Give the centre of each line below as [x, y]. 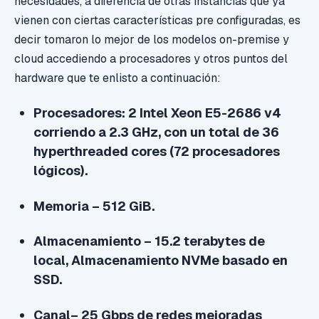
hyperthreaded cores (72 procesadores [157, 152]
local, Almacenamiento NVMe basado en [161, 261]
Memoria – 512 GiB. [94, 206]
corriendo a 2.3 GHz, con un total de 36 [157, 132]
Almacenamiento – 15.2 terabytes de [150, 241]
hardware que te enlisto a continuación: [117, 78]
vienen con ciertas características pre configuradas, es [157, 21]
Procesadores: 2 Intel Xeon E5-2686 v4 [158, 113]
